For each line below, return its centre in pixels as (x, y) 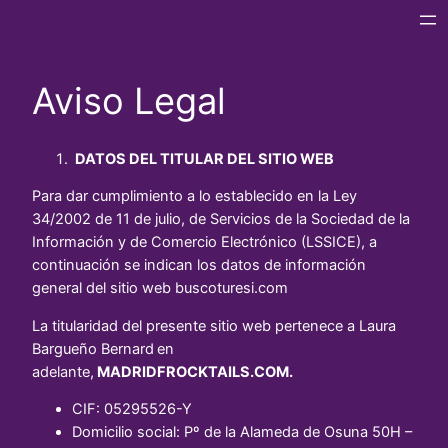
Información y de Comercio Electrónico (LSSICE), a (204, 242)
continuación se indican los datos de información (199, 265)
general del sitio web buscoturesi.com (160, 288)
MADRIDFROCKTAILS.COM (193, 371)
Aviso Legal (129, 101)
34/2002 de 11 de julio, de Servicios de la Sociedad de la (221, 219)
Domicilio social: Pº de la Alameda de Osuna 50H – (242, 432)
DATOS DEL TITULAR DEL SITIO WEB (203, 158)
